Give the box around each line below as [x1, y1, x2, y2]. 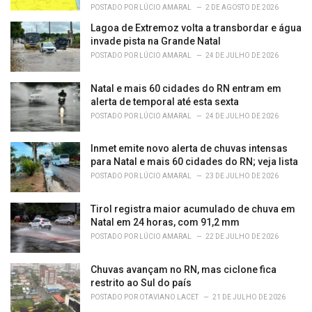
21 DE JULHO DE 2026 [212, 292, 286, 301]
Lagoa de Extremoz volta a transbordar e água [91, 22, 302, 34]
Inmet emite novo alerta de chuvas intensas [91, 143, 288, 155]
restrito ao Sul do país [91, 276, 192, 288]
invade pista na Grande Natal [91, 36, 221, 47]
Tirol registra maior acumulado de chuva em [91, 203, 295, 215]
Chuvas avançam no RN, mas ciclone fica [91, 263, 276, 275]
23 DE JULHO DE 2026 [205, 172, 279, 180]
